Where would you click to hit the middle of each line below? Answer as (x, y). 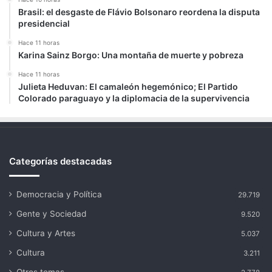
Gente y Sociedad (51, 213)
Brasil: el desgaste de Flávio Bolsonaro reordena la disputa (139, 12)
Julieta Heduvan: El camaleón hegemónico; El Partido (128, 86)
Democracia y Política (59, 194)
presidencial (44, 23)
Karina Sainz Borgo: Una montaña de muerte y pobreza (131, 55)
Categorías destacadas (60, 161)
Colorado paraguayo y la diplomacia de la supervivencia (134, 98)
